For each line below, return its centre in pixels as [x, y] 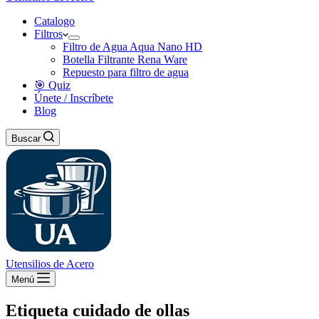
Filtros [48, 34]
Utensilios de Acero [50, 264]
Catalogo [54, 21]
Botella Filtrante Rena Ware [125, 59]
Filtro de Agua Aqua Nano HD [132, 47]
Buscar [26, 138]
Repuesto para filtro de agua [126, 72]
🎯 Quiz [52, 85]
